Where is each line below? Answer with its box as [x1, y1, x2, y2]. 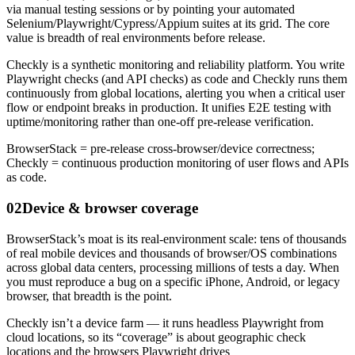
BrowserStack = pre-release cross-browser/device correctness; [6, 142, 315, 156]
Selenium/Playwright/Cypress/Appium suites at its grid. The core [6, 17, 330, 31]
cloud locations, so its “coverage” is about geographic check [6, 330, 306, 344]
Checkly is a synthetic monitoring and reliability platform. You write [6, 58, 345, 72]
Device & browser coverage [22, 199, 198, 216]
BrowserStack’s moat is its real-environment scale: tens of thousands [6, 231, 346, 246]
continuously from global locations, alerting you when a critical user [6, 86, 345, 101]
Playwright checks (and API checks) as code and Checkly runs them [6, 72, 347, 86]
